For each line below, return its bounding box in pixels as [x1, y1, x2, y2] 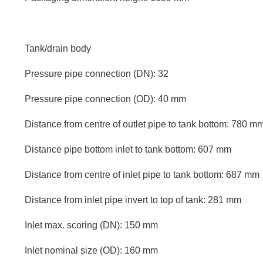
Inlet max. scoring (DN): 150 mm [25, 220, 158, 230]
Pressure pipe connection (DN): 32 [25, 68, 168, 79]
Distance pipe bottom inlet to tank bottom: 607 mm [25, 144, 231, 154]
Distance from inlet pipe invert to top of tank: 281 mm [25, 194, 241, 205]
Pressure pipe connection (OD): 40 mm [25, 93, 186, 104]
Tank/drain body [25, 43, 91, 53]
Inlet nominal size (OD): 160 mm [25, 245, 158, 255]
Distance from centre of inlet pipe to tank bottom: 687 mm [25, 169, 259, 180]
